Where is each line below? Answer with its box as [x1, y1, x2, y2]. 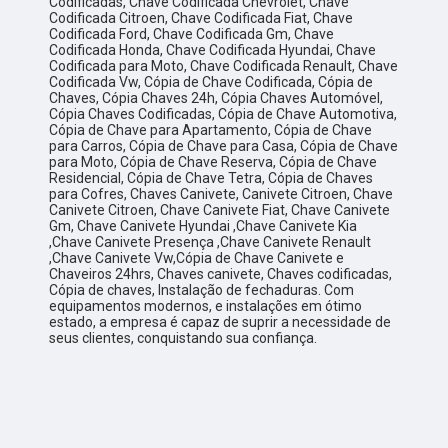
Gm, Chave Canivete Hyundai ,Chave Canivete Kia [49, 218, 358, 235]
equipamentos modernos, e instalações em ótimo [49, 298, 363, 315]
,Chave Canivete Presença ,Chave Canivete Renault [49, 234, 372, 251]
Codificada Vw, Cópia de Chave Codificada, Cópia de [49, 74, 374, 91]
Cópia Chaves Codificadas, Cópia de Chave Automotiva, [49, 106, 398, 123]
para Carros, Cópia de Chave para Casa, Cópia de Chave [49, 138, 399, 155]
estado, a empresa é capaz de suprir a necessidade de [49, 314, 392, 331]
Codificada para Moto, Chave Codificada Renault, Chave [49, 58, 399, 75]
